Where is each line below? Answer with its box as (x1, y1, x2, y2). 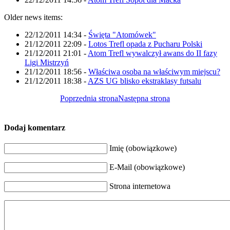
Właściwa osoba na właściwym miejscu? (88, 67, 220, 76)
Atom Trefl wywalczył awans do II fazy (88, 48, 217, 57)
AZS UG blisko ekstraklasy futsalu (88, 76, 201, 85)
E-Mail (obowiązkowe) (109, 163, 185, 172)
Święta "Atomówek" (88, 30, 156, 39)
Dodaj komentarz (4, 123, 65, 132)
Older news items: (4, 12, 63, 22)
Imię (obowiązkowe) (109, 144, 177, 153)
